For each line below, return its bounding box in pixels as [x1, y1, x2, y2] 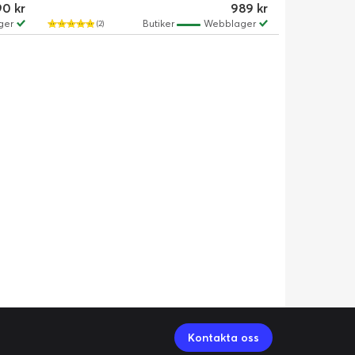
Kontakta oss [188, 330, 259, 345]
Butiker [142, 17, 177, 30]
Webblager [203, 17, 256, 30]
